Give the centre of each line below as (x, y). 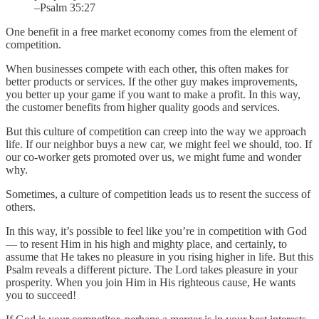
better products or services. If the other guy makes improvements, (152, 81)
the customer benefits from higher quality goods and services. (143, 107)
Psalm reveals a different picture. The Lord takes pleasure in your (152, 269)
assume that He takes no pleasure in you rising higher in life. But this (159, 256)
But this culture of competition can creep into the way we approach (156, 131)
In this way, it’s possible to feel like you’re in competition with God (156, 231)
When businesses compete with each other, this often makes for (147, 68)
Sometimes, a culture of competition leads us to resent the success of (158, 194)
